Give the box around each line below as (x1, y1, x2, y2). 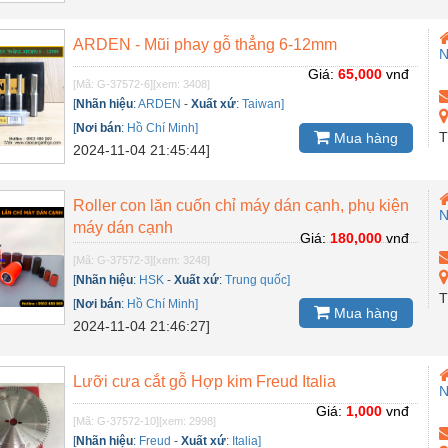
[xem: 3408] (153, 77, 211, 90)
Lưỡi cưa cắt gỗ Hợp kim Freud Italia (73, 372, 337, 390)
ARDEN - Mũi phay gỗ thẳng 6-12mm (73, 35, 338, 53)
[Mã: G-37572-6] (73, 77, 154, 90)
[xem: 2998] (159, 414, 217, 427)
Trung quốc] (225, 272, 291, 287)
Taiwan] (242, 96, 285, 111)
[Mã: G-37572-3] (73, 253, 154, 266)
